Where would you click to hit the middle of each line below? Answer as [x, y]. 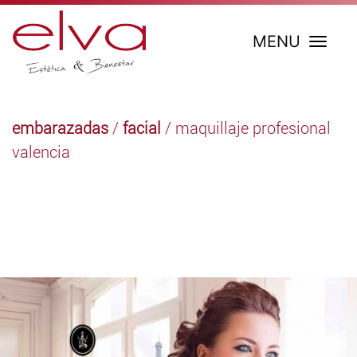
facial [142, 128]
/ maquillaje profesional [246, 128]
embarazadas [60, 128]
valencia [41, 152]
